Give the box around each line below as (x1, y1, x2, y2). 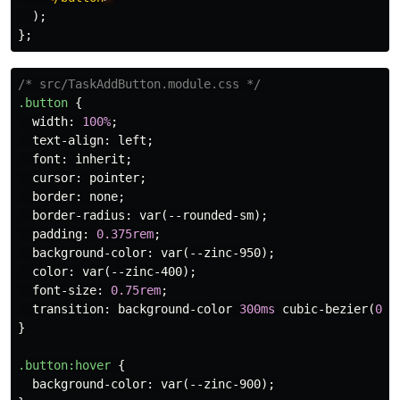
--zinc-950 (189, 246, 261, 261)
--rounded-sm (168, 208, 254, 223)
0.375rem (96, 227, 154, 242)
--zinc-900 (189, 377, 261, 392)
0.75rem (111, 283, 161, 298)
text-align (32, 133, 104, 148)
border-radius (32, 208, 125, 223)
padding (32, 227, 82, 242)
